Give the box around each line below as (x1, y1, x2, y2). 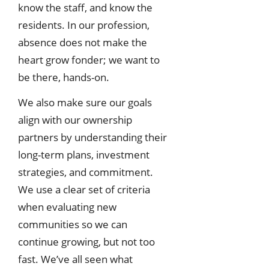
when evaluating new (18, 199, 116, 214)
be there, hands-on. (18, 70, 109, 84)
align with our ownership (18, 112, 132, 127)
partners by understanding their (18, 130, 167, 144)
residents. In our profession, (18, 17, 150, 32)
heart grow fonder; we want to (18, 52, 160, 67)
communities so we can (18, 217, 127, 231)
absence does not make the (18, 35, 147, 49)
